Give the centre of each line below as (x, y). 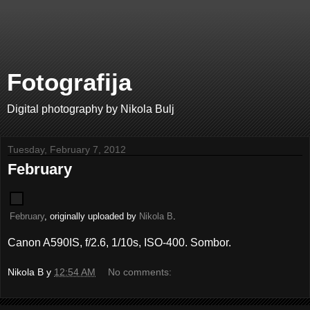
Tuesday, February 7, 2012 (67, 149)
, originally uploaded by (92, 216)
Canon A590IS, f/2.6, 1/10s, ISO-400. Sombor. (119, 242)
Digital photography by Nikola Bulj (91, 109)
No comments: (140, 272)
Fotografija (69, 82)
